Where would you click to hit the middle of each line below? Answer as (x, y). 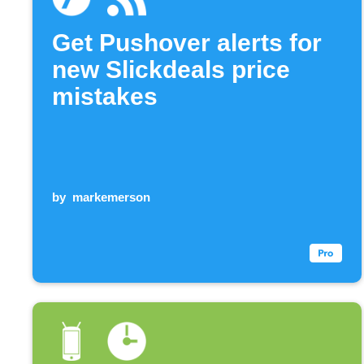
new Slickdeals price (171, 70)
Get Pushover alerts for (187, 43)
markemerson (111, 197)
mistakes (105, 97)
